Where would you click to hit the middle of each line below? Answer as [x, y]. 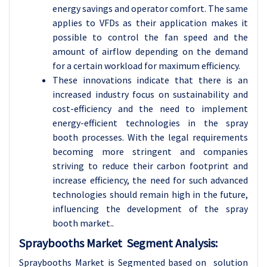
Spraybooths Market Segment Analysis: [118, 243]
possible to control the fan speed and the [150, 37]
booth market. [82, 223]
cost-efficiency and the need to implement [150, 108]
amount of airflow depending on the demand [150, 51]
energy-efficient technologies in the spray [150, 123]
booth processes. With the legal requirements [150, 137]
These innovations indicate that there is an [150, 80]
